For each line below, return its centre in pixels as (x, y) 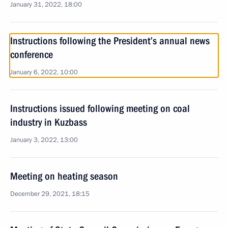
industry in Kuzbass (49, 122)
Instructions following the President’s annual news (110, 41)
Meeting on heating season (64, 176)
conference (32, 54)
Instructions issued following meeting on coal (100, 108)
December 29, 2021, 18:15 (50, 194)
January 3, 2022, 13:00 (44, 140)
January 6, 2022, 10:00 (44, 72)
